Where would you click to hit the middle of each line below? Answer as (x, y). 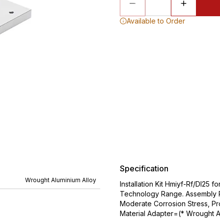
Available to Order (156, 21)
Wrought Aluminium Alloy (61, 180)
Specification (144, 168)
